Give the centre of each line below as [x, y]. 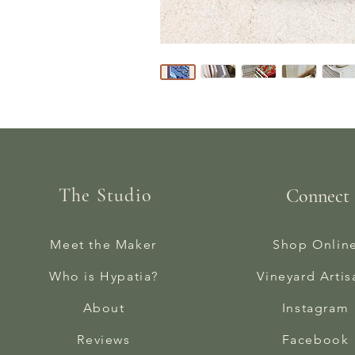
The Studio [106, 195]
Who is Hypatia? [104, 277]
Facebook [315, 340]
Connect [317, 196]
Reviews [104, 340]
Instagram [315, 308]
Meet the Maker [103, 245]
